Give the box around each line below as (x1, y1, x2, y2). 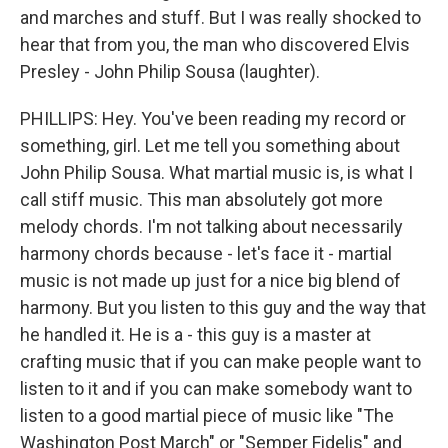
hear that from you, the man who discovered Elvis (20, 34, 410, 55)
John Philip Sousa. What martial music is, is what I (20, 162, 413, 183)
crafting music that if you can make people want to (20, 351, 421, 372)
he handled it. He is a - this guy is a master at (20, 324, 371, 345)
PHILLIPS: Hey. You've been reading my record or (20, 108, 406, 129)
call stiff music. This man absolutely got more (20, 189, 383, 210)
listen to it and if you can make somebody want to (20, 378, 412, 399)
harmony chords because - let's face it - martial (20, 243, 392, 264)
